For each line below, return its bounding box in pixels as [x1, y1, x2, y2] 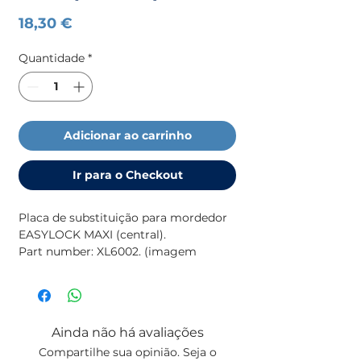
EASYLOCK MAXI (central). [19, 226, 166, 242]
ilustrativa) [19, 260, 79, 276]
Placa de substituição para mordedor [19, 210, 227, 225]
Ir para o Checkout [72, 167, 183, 182]
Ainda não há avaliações [51, 324, 204, 340]
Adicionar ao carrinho [63, 127, 192, 143]
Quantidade [19, 50, 85, 65]
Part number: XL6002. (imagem [19, 243, 197, 259]
